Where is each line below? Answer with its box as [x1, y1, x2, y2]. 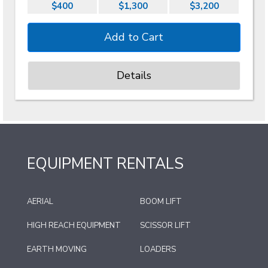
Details [116, 68, 151, 83]
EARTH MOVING [27, 243, 87, 255]
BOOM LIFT [140, 196, 182, 207]
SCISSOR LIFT [140, 220, 191, 231]
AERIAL [27, 196, 53, 207]
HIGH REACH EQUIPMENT [27, 220, 121, 231]
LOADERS [140, 243, 176, 255]
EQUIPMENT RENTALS [27, 153, 184, 174]
